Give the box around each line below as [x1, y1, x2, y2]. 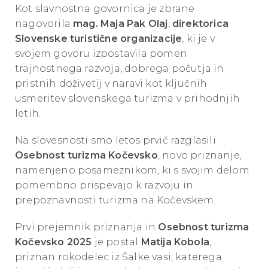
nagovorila [15, 18, 74, 29]
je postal [92, 236, 141, 248]
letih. [15, 108, 41, 119]
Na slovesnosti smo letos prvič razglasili [15, 135, 216, 146]
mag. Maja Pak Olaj [73, 18, 168, 29]
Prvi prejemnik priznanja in [15, 221, 159, 233]
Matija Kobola [141, 236, 210, 248]
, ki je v [182, 33, 215, 44]
